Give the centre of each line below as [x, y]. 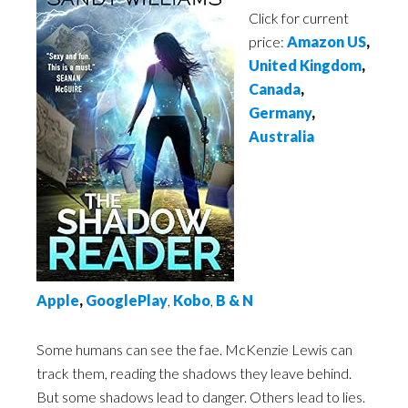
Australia [281, 136]
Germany [280, 112]
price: [268, 41]
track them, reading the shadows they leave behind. [194, 373]
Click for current [299, 18]
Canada [275, 89]
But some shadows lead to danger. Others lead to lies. [201, 397]
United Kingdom [305, 65]
